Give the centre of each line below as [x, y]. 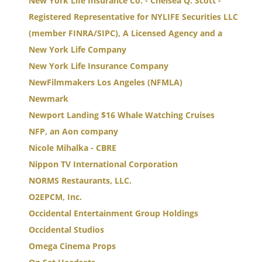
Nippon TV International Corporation [103, 164]
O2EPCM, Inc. [55, 197]
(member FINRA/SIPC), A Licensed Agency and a [125, 33]
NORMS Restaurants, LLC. [80, 180]
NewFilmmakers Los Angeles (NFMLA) [106, 82]
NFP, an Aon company [73, 131]
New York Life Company [77, 49]
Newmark [49, 99]
